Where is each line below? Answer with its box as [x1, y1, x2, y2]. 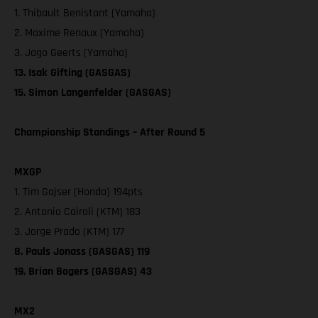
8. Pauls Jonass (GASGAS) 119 [14, 243, 150, 259]
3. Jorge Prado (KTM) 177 [14, 224, 124, 239]
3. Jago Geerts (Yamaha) [14, 45, 128, 60]
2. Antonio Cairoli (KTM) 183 [14, 204, 141, 219]
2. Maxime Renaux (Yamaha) [14, 25, 144, 40]
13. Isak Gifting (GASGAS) [14, 65, 131, 80]
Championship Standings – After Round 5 [14, 124, 205, 140]
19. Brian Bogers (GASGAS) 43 [14, 263, 152, 279]
